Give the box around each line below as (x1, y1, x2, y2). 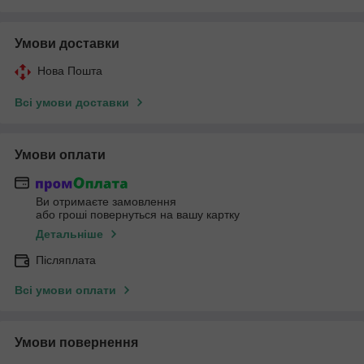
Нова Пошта (37, 63, 102, 77)
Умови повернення (15, 336, 138, 350)
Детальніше (36, 227, 103, 241)
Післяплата (36, 253, 96, 267)
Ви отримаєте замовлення (36, 195, 176, 209)
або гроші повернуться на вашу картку (36, 208, 240, 222)
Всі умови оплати (15, 284, 116, 297)
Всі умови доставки (15, 95, 129, 109)
